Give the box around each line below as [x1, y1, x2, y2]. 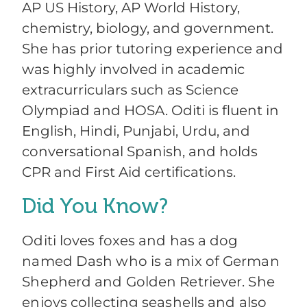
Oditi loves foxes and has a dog [22, 232, 238, 249]
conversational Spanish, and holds [22, 143, 258, 160]
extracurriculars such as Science [22, 82, 239, 99]
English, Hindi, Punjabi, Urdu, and [22, 123, 251, 140]
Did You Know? [22, 194, 169, 219]
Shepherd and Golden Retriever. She [22, 273, 275, 291]
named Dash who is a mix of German [22, 253, 280, 270]
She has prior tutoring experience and [22, 40, 284, 58]
